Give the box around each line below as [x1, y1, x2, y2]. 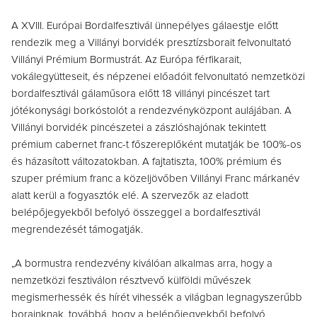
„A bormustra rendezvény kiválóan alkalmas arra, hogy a [11, 258, 272, 269]
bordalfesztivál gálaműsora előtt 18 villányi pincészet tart [11, 88, 270, 99]
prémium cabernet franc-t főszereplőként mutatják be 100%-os [11, 139, 301, 150]
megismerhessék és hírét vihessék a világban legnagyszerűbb [11, 292, 302, 303]
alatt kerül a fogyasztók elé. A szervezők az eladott [11, 190, 248, 201]
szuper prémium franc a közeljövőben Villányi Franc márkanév [11, 173, 299, 184]
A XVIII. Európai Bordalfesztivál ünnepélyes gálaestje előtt [11, 20, 278, 31]
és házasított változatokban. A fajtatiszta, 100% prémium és [11, 156, 282, 167]
